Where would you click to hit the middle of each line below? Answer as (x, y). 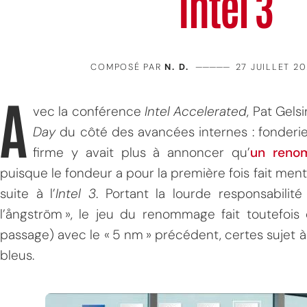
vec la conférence (89, 111)
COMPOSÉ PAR (128, 67)
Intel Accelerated (196, 111)
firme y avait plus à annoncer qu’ (142, 152)
